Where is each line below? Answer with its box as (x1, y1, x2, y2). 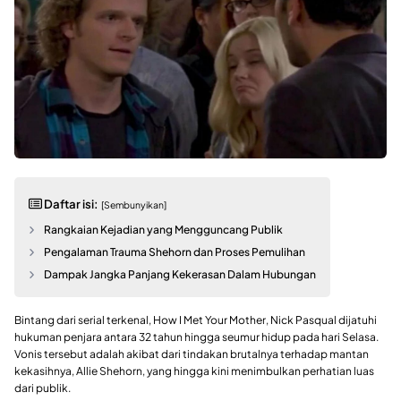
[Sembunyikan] (100, 198, 166, 210)
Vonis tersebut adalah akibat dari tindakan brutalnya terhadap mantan (14, 346, 369, 361)
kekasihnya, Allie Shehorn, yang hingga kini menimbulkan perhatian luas (14, 363, 374, 378)
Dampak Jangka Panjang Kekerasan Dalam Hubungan (44, 267, 317, 281)
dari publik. (14, 380, 71, 395)
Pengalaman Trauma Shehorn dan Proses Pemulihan (44, 244, 306, 259)
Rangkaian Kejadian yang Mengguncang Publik (44, 222, 284, 236)
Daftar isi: (41, 195, 98, 211)
